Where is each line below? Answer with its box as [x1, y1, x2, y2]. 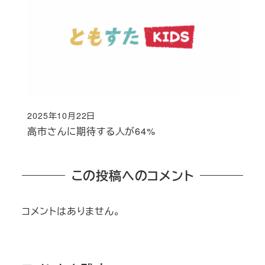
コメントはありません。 [21, 204, 121, 218]
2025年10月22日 [27, 109, 96, 121]
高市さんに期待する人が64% [27, 124, 156, 138]
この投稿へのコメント [71, 166, 194, 184]
